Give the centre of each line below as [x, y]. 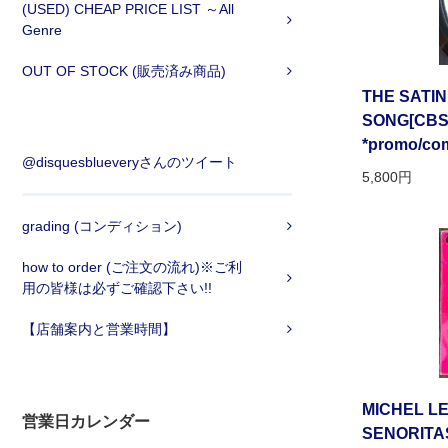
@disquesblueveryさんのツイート [129, 162]
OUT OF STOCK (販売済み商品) [124, 71]
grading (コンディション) [102, 226]
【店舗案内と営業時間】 [99, 329]
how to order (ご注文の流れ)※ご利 [132, 267]
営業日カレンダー [86, 422]
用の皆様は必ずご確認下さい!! [117, 288]
